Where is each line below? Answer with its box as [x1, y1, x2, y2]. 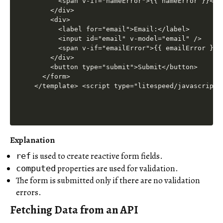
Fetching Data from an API [10, 202, 138, 218]
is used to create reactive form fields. [31, 150, 163, 162]
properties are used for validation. [56, 162, 178, 174]
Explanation [10, 134, 55, 146]
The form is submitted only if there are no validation [16, 174, 200, 186]
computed [16, 163, 56, 173]
